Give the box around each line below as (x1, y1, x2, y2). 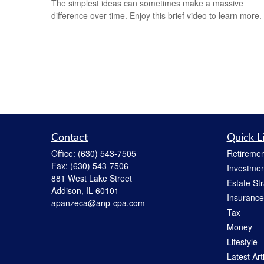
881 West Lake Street (51, 172, 132, 184)
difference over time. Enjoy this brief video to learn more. (51, 9, 262, 22)
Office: (51, 147, 78, 159)
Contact (51, 133, 88, 143)
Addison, (51, 184, 84, 196)
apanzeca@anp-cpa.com (51, 197, 145, 209)
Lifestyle (226, 236, 258, 247)
